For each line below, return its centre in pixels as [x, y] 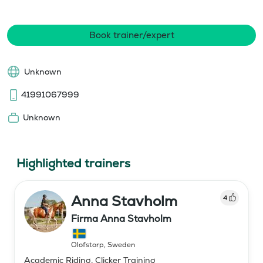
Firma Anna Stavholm [121, 218]
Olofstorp [87, 245]
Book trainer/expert [131, 35]
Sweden [121, 245]
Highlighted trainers [73, 163]
